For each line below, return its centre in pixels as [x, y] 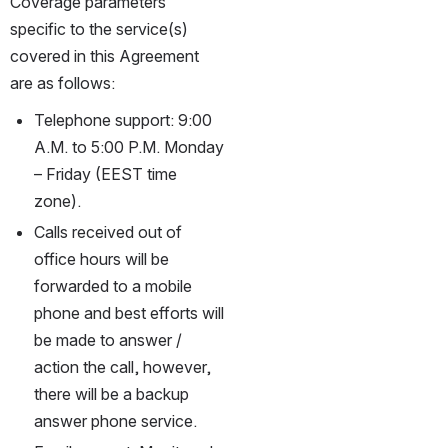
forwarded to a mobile [113, 285]
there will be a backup [111, 393]
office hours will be [101, 258]
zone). [57, 200]
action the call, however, [122, 366]
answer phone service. [115, 420]
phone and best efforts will [129, 312]
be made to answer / [108, 339]
